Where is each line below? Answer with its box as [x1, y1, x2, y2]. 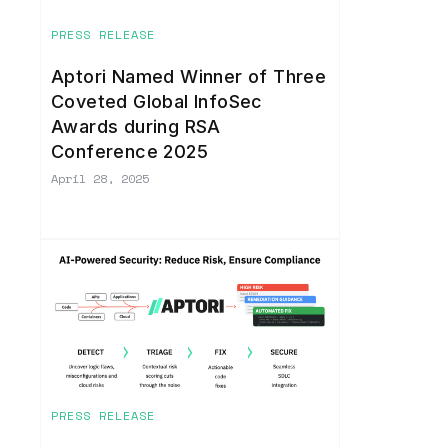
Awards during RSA [51, 115, 221, 137]
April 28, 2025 [51, 169, 149, 187]
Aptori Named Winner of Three [51, 65, 327, 87]
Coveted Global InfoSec [51, 90, 263, 112]
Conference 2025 [51, 140, 208, 162]
